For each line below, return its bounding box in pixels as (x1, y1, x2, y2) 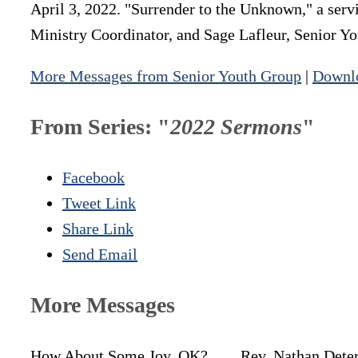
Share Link (62, 220, 133, 238)
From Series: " (30, 114, 170, 140)
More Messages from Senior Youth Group (30, 67, 301, 86)
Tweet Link (62, 194, 136, 213)
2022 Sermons (170, 114, 302, 140)
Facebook (62, 169, 125, 187)
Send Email (62, 245, 137, 264)
